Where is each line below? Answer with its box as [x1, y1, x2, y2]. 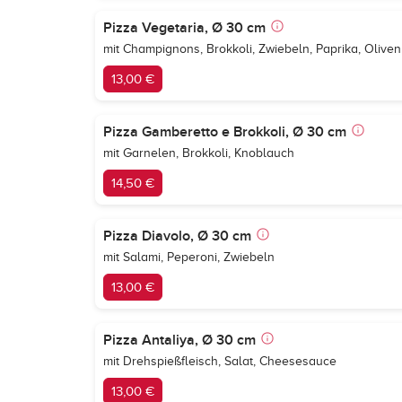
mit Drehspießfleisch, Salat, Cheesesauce [103, 354, 336, 368]
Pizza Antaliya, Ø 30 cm [103, 331, 256, 349]
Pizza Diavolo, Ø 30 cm [103, 227, 251, 245]
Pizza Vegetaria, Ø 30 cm [103, 19, 266, 37]
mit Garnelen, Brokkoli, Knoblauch [103, 146, 294, 160]
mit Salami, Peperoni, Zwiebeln [103, 250, 275, 264]
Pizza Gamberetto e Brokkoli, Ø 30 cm [103, 123, 346, 141]
